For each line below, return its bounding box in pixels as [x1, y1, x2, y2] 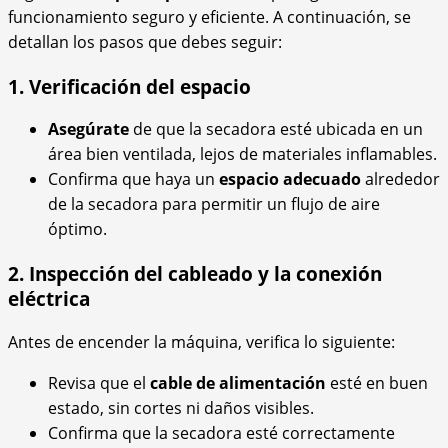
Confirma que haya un [48, 168, 219, 191]
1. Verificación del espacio [8, 73, 251, 99]
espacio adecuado [219, 168, 361, 191]
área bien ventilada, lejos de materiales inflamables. [48, 143, 437, 166]
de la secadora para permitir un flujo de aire [48, 193, 380, 216]
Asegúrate [48, 118, 129, 141]
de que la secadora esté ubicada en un [129, 118, 423, 141]
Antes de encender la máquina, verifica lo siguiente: [8, 330, 395, 353]
